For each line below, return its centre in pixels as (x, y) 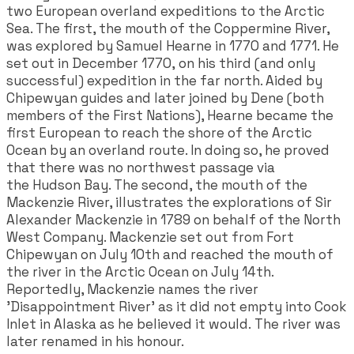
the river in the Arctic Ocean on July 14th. (140, 272)
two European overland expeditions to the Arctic (166, 11)
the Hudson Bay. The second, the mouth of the (157, 185)
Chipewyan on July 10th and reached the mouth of (170, 255)
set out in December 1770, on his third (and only (161, 64)
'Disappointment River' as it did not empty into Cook (176, 307)
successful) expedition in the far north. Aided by (164, 81)
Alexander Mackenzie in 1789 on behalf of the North (173, 220)
